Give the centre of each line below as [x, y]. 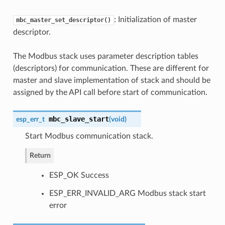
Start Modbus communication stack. [89, 136]
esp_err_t [30, 119]
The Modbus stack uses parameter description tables [105, 56]
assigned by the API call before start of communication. [110, 92]
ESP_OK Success [79, 175]
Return [40, 155]
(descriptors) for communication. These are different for [111, 68]
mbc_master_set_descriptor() [63, 20]
